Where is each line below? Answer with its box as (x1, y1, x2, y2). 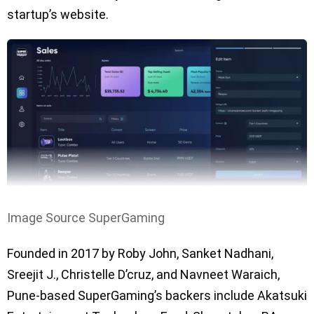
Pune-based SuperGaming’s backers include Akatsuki (7, 288, 307, 303)
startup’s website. (7, 6, 109, 22)
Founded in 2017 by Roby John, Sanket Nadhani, (7, 246, 273, 261)
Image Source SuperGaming (7, 210, 165, 226)
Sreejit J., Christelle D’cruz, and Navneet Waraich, (7, 267, 280, 282)
